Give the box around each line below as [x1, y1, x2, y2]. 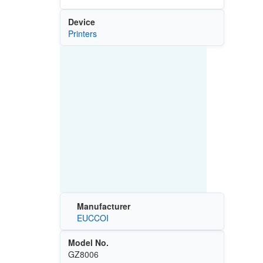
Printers [68, 27, 97, 39]
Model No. [68, 237, 109, 249]
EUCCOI [76, 212, 109, 224]
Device [68, 15, 95, 28]
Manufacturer [76, 200, 130, 213]
